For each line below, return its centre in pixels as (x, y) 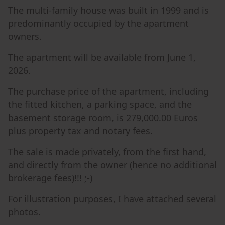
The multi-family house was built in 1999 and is (108, 10)
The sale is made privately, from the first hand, (107, 152)
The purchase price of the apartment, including (108, 91)
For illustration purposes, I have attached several (112, 199)
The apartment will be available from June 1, (102, 57)
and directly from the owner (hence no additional (113, 165)
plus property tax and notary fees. (80, 131)
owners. (25, 36)
